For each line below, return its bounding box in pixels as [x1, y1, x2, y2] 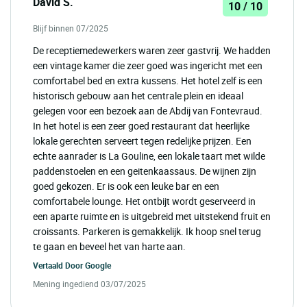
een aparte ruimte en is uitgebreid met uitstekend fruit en [33, 209, 271, 223]
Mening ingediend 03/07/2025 [33, 278, 146, 289]
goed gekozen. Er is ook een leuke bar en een [33, 179, 219, 193]
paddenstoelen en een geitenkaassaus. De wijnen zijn [33, 164, 256, 177]
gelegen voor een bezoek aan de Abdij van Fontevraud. [33, 103, 262, 117]
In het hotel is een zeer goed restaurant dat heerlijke [33, 119, 249, 132]
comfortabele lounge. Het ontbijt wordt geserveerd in [33, 194, 256, 208]
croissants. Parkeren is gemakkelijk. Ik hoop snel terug [33, 224, 261, 238]
